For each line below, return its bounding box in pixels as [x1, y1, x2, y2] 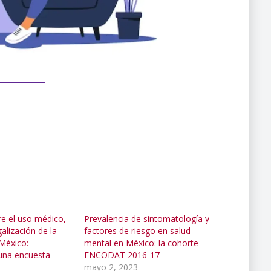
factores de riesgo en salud [83, 224, 191, 237]
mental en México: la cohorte [83, 237, 198, 249]
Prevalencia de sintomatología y [83, 212, 209, 224]
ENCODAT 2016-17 [83, 249, 162, 261]
